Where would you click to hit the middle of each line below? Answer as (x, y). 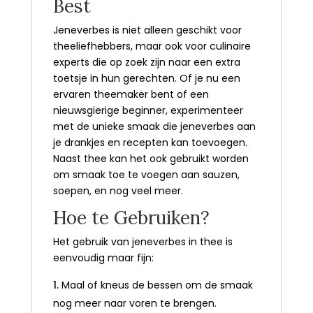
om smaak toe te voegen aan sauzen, (146, 174)
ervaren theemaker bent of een (131, 94)
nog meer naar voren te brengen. (137, 303)
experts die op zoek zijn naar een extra (146, 62)
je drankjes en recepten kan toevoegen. (150, 142)
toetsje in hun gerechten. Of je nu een (146, 78)
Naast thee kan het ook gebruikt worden (151, 158)
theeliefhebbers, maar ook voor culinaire (152, 46)
